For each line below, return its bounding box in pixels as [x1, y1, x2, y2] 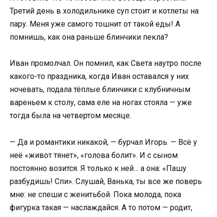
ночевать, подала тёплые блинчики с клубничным [10, 85, 190, 94]
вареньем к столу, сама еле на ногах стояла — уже [10, 98, 192, 108]
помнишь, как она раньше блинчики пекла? [10, 32, 168, 42]
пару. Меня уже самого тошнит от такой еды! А [10, 19, 180, 29]
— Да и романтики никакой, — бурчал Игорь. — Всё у [10, 137, 197, 147]
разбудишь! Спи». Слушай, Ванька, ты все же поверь [10, 176, 202, 186]
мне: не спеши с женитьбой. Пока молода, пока [10, 189, 181, 199]
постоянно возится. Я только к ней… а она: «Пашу [10, 163, 186, 173]
